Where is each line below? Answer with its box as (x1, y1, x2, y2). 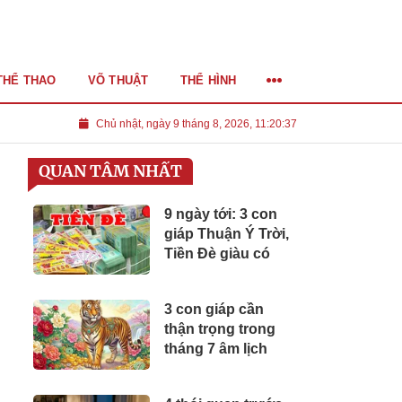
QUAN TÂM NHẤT (39, 161, 182, 181)
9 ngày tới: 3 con (164, 206, 277, 222)
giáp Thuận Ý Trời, (164, 226, 289, 241)
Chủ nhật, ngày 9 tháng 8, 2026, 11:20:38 (96, 118, 297, 130)
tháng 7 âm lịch (164, 341, 267, 356)
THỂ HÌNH (179, 73, 237, 87)
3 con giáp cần (164, 301, 264, 317)
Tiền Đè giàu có (164, 246, 270, 261)
